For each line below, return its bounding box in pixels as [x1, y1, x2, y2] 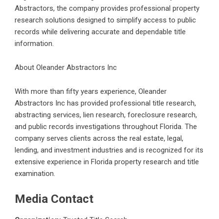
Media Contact [15, 192, 93, 206]
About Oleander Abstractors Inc [15, 63, 117, 72]
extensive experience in [15, 157, 91, 166]
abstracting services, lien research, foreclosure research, [15, 110, 197, 119]
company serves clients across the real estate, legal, [15, 133, 183, 143]
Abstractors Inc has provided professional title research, [15, 98, 196, 108]
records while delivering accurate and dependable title [15, 27, 186, 36]
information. [15, 39, 54, 48]
